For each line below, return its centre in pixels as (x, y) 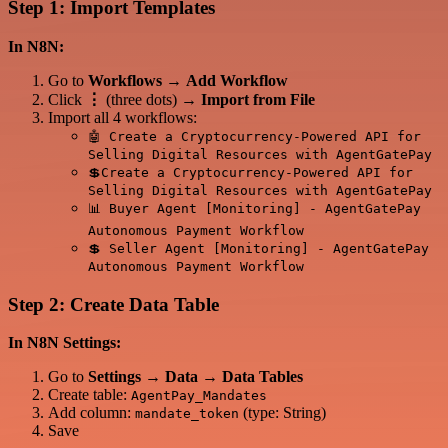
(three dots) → (151, 99)
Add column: (91, 413)
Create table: (89, 395)
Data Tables (262, 377)
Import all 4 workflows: (122, 117)
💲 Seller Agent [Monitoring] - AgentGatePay (258, 248)
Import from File (258, 99)
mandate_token (187, 414)
